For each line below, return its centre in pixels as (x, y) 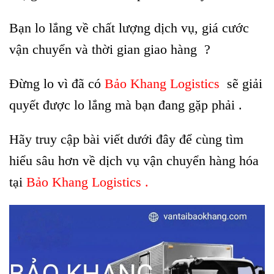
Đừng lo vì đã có (57, 83)
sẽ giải (243, 83)
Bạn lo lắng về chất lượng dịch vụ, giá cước (129, 28)
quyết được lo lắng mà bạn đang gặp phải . (126, 105)
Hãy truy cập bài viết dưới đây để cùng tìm (126, 139)
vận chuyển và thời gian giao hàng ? (110, 49)
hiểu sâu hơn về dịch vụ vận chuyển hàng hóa (134, 160)
